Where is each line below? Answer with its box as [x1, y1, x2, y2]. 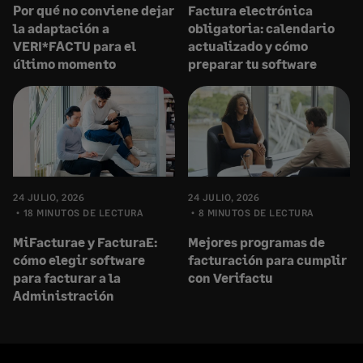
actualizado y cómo [188, 37, 308, 53]
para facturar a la [13, 270, 121, 285]
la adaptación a [13, 19, 109, 36]
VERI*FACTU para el [13, 37, 136, 53]
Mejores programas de [188, 234, 325, 250]
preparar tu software [188, 55, 317, 71]
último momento [13, 55, 116, 71]
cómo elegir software [13, 252, 145, 267]
